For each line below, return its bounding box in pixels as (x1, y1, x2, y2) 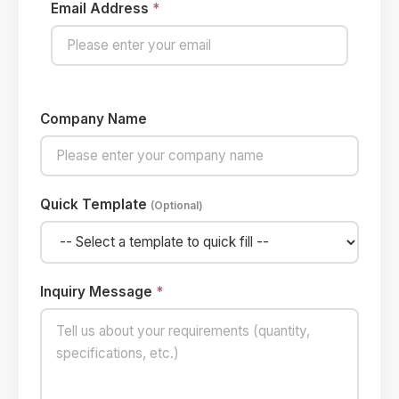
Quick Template (40, 195, 151, 213)
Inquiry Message (40, 282, 156, 300)
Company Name (40, 110, 147, 127)
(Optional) (151, 198, 203, 212)
